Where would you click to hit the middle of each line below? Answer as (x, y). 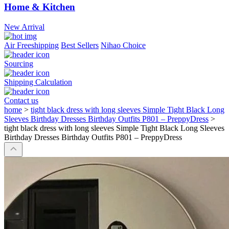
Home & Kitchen (40, 7)
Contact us (21, 101)
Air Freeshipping (31, 45)
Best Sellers (80, 45)
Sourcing (19, 64)
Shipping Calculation (38, 82)
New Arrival (24, 27)
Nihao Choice (123, 45)
